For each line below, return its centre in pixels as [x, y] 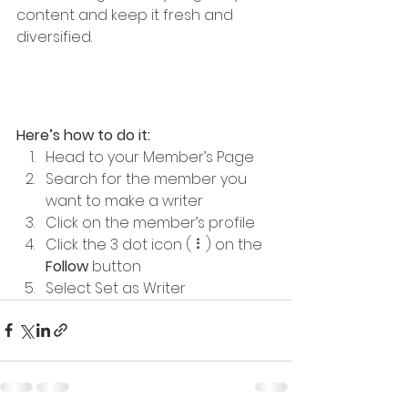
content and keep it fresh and [127, 15]
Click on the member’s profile [150, 222]
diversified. [56, 36]
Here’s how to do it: [83, 135]
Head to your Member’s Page [150, 157]
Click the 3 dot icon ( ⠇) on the [156, 244]
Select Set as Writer [116, 288]
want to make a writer [124, 200]
